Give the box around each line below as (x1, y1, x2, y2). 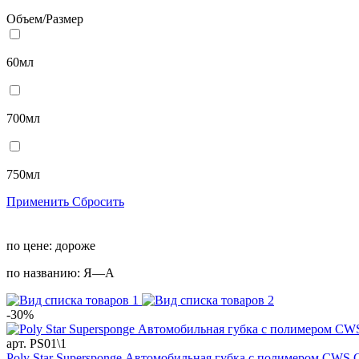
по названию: (6, 265, 80, 280)
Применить (6, 194, 72, 208)
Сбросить (72, 194, 124, 208)
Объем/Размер (6, 11, 83, 26)
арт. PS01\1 (6, 336, 67, 350)
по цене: (6, 238, 52, 252)
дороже (52, 238, 95, 252)
